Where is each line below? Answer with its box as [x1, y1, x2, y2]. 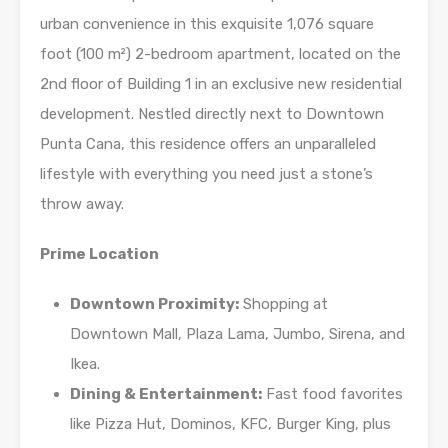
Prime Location [40, 245, 159, 264]
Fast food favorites [262, 385, 403, 404]
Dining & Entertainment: [70, 385, 262, 404]
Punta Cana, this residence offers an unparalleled [40, 135, 376, 154]
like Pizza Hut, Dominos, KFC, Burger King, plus [70, 415, 391, 434]
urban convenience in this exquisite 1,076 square [40, 15, 374, 34]
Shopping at [239, 295, 328, 314]
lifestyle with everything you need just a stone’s [40, 165, 373, 184]
